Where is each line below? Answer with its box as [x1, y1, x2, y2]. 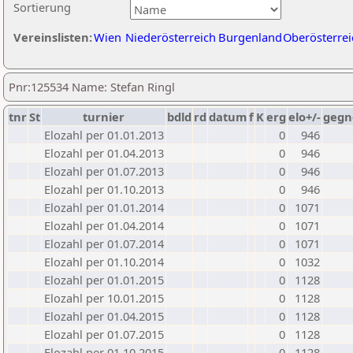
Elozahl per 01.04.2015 [44, 308, 164, 324]
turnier [83, 109, 124, 124]
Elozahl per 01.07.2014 [44, 236, 164, 251]
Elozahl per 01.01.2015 [44, 272, 164, 288]
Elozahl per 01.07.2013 [44, 163, 164, 179]
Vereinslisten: [13, 29, 92, 45]
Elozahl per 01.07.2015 [44, 326, 164, 342]
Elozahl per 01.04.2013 [44, 145, 164, 161]
